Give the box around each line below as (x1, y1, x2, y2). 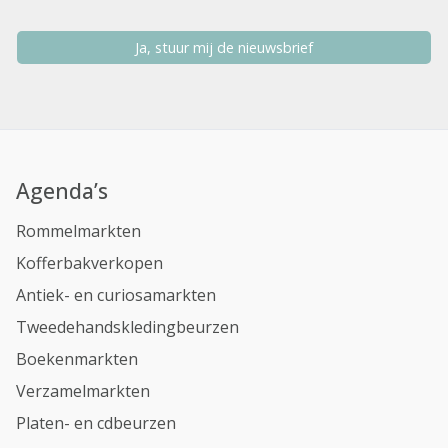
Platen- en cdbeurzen (16, 412, 176, 434)
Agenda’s (16, 176, 108, 205)
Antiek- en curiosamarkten (16, 284, 216, 306)
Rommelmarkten (16, 220, 141, 242)
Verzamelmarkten (16, 380, 150, 402)
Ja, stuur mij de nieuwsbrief (193, 38, 313, 57)
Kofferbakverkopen (16, 252, 163, 274)
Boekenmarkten (16, 348, 138, 370)
